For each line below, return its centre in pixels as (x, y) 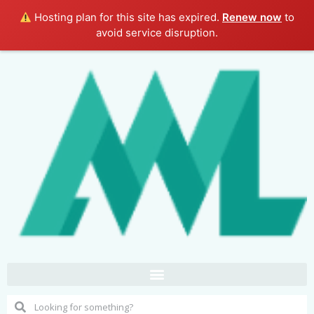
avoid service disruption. (157, 33)
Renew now (252, 17)
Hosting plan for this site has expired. (127, 17)
